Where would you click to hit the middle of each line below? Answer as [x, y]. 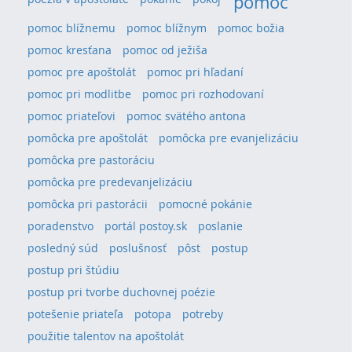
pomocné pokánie [205, 203]
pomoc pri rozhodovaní [203, 93]
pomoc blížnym [167, 27]
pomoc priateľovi [71, 115]
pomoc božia [251, 27]
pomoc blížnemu [71, 27]
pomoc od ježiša [165, 49]
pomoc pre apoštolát [82, 71]
